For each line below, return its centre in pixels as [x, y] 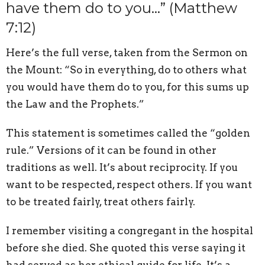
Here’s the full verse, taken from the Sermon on [127, 52]
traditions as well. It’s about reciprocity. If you [122, 167]
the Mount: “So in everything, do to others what [126, 70]
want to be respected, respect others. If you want [129, 184]
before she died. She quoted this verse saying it [126, 248]
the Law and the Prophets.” [75, 104]
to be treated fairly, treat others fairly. [101, 201]
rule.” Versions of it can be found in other [111, 150]
